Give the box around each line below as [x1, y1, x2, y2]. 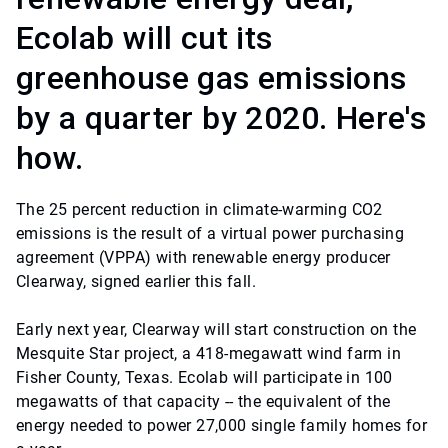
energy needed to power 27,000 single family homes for [16, 416, 428, 436]
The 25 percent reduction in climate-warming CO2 [16, 200, 383, 220]
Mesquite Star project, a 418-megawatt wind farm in [16, 344, 401, 364]
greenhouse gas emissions [16, 59, 407, 98]
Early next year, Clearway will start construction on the [16, 320, 417, 340]
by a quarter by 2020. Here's [16, 99, 427, 138]
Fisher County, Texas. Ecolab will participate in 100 [16, 368, 393, 388]
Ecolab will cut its [16, 19, 273, 58]
